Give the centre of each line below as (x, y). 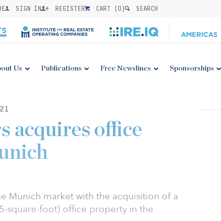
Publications (61, 68)
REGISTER (68, 8)
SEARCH (145, 8)
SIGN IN (27, 8)
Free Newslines (126, 68)
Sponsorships (192, 68)
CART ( (105, 8)
